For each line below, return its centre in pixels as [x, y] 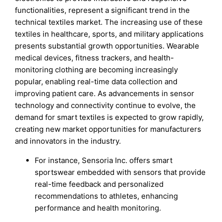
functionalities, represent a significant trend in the [103, 10]
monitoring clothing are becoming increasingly [97, 69]
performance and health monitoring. [98, 208]
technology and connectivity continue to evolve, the [106, 105]
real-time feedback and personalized [99, 184]
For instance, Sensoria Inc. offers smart [104, 160]
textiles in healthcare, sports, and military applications [110, 34]
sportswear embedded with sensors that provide [120, 172]
